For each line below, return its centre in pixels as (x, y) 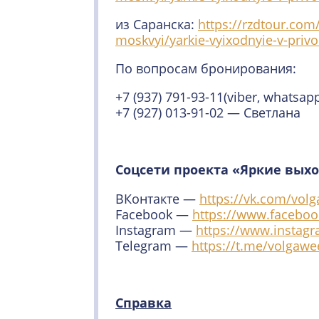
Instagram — (156, 230)
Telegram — (153, 246)
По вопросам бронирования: (206, 68)
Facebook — (154, 214)
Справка (143, 303)
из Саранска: (157, 24)
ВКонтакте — (157, 199)
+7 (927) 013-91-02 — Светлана (208, 113)
